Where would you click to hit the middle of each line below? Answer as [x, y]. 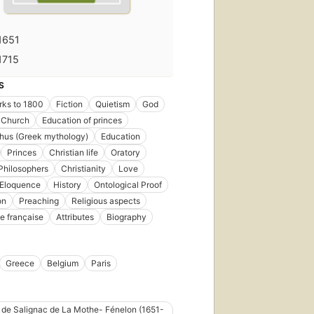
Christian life [74, 152]
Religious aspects [106, 200]
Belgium [63, 263]
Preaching [39, 200]
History [67, 184]
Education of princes [82, 120]
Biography [127, 217]
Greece [20, 263]
